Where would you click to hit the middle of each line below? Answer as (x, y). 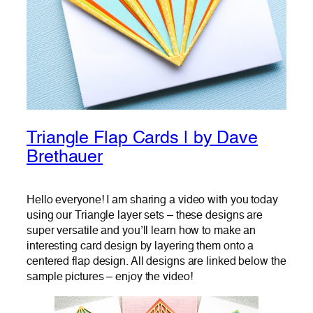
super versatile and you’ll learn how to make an (141, 231)
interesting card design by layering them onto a (140, 246)
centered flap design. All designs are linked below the (156, 261)
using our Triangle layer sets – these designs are (145, 215)
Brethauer (65, 158)
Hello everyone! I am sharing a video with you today (152, 200)
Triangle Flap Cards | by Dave (143, 139)
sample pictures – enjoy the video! (110, 277)
